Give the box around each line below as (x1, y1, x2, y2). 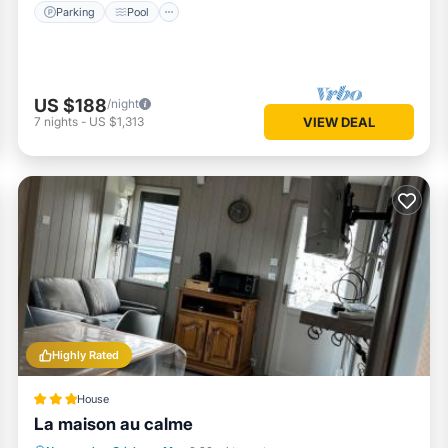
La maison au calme (34, 414, 193, 435)
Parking (56, 4, 95, 19)
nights (44, 113, 78, 129)
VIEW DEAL (303, 114, 375, 131)
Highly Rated (52, 348, 119, 363)
